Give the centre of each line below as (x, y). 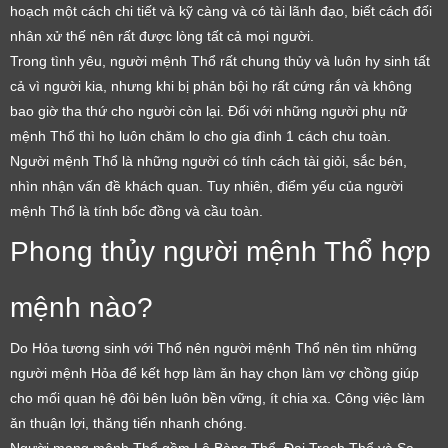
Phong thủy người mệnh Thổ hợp (220, 252)
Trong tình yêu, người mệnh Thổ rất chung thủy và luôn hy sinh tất (220, 61)
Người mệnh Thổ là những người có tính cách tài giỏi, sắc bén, (208, 161)
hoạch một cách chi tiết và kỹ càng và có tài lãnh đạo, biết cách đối (221, 11)
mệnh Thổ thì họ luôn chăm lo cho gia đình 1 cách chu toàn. (200, 136)
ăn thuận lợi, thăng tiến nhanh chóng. (128, 423)
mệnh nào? (81, 308)
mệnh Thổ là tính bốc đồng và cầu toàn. (136, 211)
